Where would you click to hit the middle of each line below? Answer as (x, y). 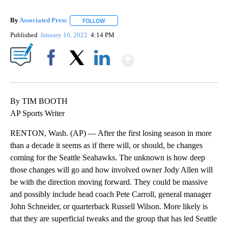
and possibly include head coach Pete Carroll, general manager (111, 194)
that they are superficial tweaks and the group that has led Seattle (113, 218)
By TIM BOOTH (39, 101)
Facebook (53, 75)
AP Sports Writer (37, 113)
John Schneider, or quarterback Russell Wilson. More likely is (109, 206)
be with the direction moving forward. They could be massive (109, 182)
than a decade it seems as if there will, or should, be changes (106, 145)
